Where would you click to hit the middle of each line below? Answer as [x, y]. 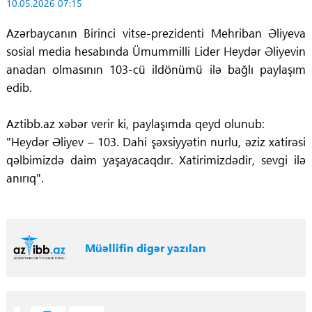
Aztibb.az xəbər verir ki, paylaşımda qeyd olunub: [135, 123]
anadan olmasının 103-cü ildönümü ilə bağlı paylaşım [156, 69]
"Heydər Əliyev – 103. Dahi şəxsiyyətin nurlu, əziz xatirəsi [156, 141]
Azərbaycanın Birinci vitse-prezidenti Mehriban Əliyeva [156, 33]
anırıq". [25, 178]
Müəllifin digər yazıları [145, 247]
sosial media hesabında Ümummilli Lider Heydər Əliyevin [156, 51]
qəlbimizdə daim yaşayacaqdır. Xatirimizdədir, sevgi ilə [156, 159]
